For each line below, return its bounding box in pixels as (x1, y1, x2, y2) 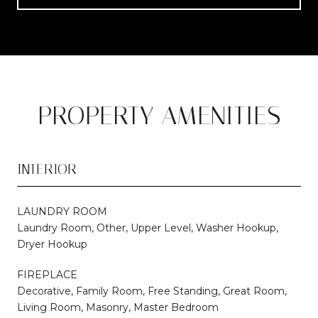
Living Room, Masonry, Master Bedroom (17, 300, 219, 314)
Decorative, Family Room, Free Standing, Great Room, (17, 284, 287, 297)
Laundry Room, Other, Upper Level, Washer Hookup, (17, 221, 278, 234)
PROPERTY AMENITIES (38, 100, 280, 131)
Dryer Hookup (17, 237, 87, 251)
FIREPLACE (17, 268, 77, 281)
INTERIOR (17, 160, 77, 177)
